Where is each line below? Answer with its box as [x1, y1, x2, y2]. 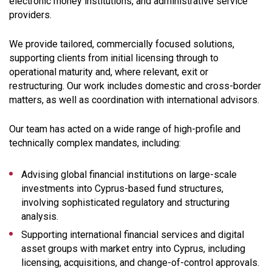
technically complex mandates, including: [9, 137, 181, 149]
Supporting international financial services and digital [21, 228, 244, 240]
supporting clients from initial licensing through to [9, 52, 219, 64]
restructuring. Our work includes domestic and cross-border [9, 80, 261, 92]
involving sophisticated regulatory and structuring [21, 196, 229, 208]
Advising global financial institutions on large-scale [21, 168, 237, 180]
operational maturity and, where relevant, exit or [9, 66, 208, 78]
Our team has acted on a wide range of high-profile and [9, 123, 240, 135]
